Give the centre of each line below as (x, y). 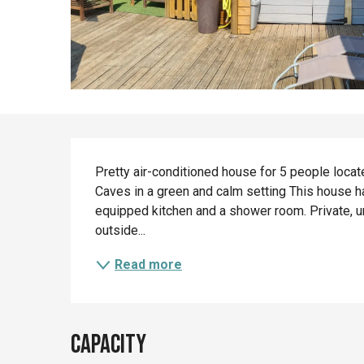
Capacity (109, 344)
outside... (121, 230)
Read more (149, 264)
